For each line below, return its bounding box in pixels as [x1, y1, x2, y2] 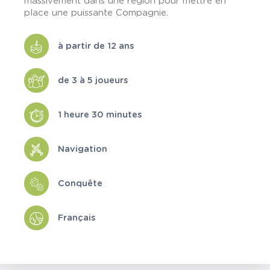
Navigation [58, 144, 107, 154]
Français [58, 213, 95, 222]
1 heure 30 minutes [58, 110, 142, 119]
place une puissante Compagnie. [24, 8, 168, 17]
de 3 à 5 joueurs [58, 75, 128, 85]
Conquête [58, 178, 102, 188]
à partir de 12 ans [58, 41, 134, 51]
